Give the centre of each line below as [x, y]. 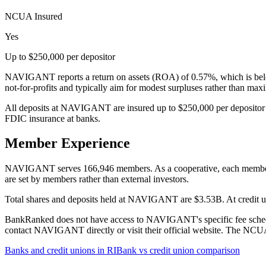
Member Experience [67, 143]
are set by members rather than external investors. [97, 179]
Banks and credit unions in [56, 251]
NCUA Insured [34, 16]
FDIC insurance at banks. [53, 118]
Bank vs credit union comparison [178, 251]
